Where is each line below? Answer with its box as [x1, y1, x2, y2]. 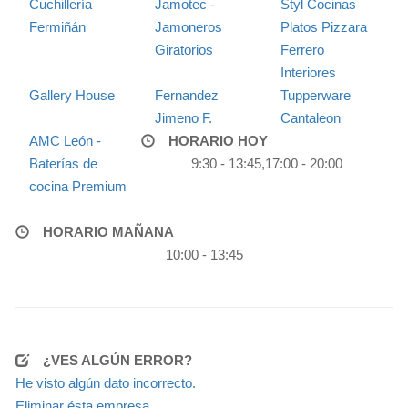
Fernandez [154, 87, 219, 103]
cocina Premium [29, 178, 127, 194]
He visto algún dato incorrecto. [15, 374, 196, 391]
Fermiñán [29, 18, 86, 35]
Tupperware [280, 87, 351, 103]
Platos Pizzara [280, 18, 367, 35]
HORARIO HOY [168, 132, 268, 148]
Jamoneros [154, 18, 222, 35]
